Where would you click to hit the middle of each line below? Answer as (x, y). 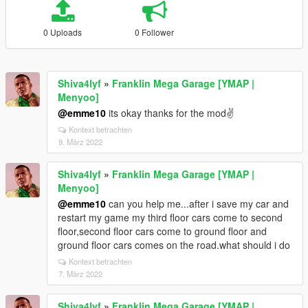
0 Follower (155, 32)
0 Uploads (63, 32)
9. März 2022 (80, 142)
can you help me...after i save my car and (197, 203)
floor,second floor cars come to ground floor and (162, 231)
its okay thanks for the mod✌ (170, 113)
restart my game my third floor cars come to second (170, 217)
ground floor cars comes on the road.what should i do (174, 245)
